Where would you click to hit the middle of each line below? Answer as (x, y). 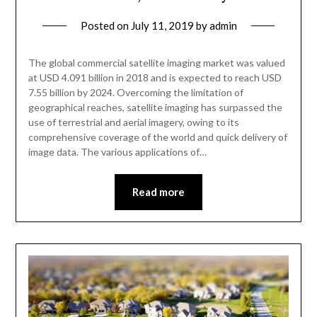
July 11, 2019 (162, 25)
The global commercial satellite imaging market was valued (156, 62)
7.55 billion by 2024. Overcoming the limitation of (136, 92)
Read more (158, 191)
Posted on (105, 25)
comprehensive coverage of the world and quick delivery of (157, 137)
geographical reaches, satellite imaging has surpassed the (155, 107)
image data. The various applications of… (117, 151)
